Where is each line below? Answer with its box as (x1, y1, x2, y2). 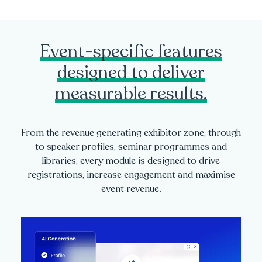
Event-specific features (40, 40, 222, 64)
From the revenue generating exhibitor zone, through (21, 126, 241, 140)
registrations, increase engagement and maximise (27, 168, 235, 182)
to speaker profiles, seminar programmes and (35, 140, 227, 154)
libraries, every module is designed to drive (42, 154, 220, 168)
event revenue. (101, 182, 161, 196)
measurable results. (55, 82, 207, 106)
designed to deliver (57, 61, 205, 85)
